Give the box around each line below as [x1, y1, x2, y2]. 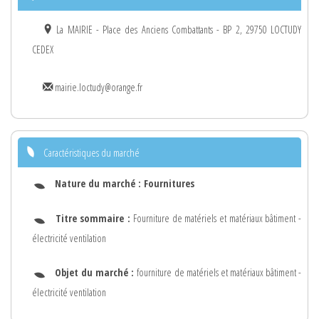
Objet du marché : [55, 266, 137, 280]
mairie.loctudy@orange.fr [53, 80, 142, 94]
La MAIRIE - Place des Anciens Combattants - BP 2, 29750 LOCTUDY [53, 22, 301, 36]
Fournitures [144, 176, 194, 190]
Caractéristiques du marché [43, 145, 140, 159]
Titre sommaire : [55, 211, 131, 225]
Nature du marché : [55, 176, 144, 190]
